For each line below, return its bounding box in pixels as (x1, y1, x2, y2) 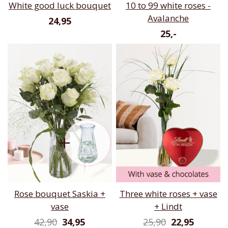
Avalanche (148, 12, 189, 24)
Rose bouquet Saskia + (14, 188, 105, 200)
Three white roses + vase (119, 188, 217, 200)
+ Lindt (154, 201, 183, 213)
